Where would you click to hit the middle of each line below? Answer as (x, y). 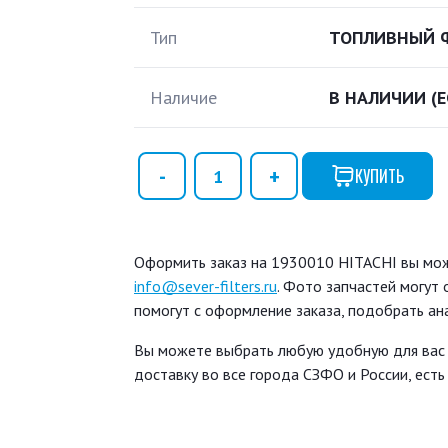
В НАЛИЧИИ (380, 97)
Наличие (183, 97)
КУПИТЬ (379, 176)
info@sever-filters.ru (205, 286)
